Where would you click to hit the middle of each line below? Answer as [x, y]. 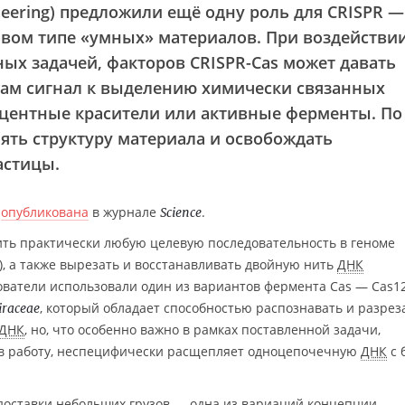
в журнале [124, 212]
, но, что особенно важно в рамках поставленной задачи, [202, 330]
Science [181, 212]
